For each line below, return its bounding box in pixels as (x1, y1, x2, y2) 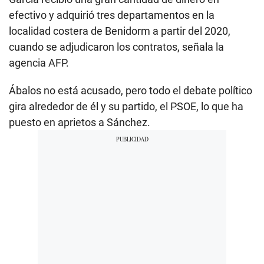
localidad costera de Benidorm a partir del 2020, (9, 25, 230, 38)
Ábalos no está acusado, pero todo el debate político (9, 84, 252, 97)
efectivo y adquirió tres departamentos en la (9, 9, 214, 22)
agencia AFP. (9, 57, 69, 70)
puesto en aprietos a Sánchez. (9, 116, 150, 129)
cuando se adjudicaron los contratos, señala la (9, 41, 224, 54)
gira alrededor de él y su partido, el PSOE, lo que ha (9, 100, 243, 113)
